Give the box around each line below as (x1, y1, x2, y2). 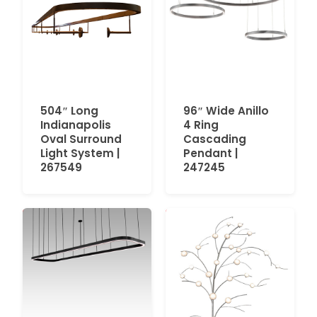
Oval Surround (40, 132, 122, 147)
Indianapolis (40, 117, 111, 133)
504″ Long (40, 103, 98, 119)
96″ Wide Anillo (183, 103, 269, 119)
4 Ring (183, 117, 219, 133)
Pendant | (183, 146, 238, 161)
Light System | (40, 146, 120, 161)
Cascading (183, 132, 246, 147)
